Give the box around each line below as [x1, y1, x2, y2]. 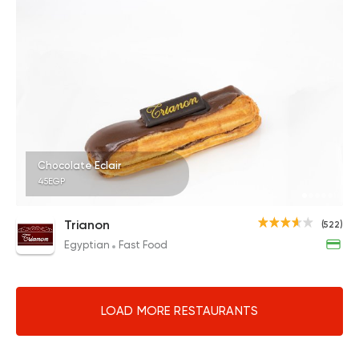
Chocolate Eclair [38, 159, 122, 171]
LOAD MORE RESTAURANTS [100, 303, 259, 318]
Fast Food [119, 238, 167, 251]
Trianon [64, 216, 110, 232]
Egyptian [64, 238, 112, 251]
